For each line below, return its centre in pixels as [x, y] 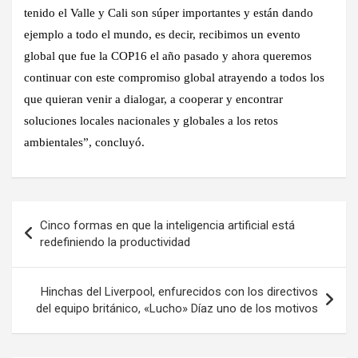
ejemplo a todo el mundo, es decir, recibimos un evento [162, 35]
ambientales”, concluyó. [84, 143]
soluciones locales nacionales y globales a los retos [151, 121]
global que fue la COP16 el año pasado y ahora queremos [168, 56]
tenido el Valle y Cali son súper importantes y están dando [169, 13]
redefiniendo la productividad [115, 243]
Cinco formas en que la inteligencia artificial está [167, 226]
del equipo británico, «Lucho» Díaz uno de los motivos [177, 309]
